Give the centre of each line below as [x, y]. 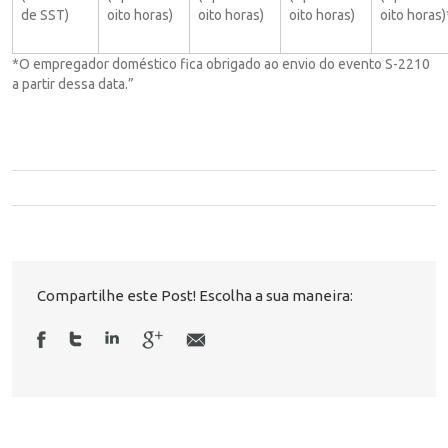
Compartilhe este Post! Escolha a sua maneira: [195, 295]
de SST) [45, 14]
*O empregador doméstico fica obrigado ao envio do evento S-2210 [221, 63]
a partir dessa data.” [73, 83]
